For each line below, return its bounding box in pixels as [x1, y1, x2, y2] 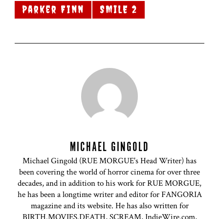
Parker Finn [22, 3, 84, 16]
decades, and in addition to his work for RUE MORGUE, [18, 178, 201, 189]
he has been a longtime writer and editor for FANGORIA [17, 189, 202, 200]
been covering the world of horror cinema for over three [19, 167, 200, 178]
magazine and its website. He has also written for [30, 200, 189, 212]
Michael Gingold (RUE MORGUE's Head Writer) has [22, 155, 197, 167]
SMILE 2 [100, 3, 137, 16]
